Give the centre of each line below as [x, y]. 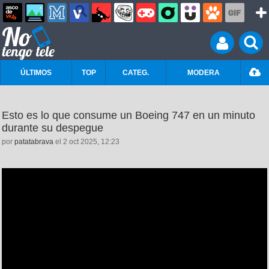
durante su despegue [53, 128]
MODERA [203, 73]
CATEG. [136, 73]
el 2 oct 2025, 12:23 [86, 142]
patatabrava [34, 142]
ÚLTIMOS [36, 73]
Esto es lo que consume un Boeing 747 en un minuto [128, 115]
